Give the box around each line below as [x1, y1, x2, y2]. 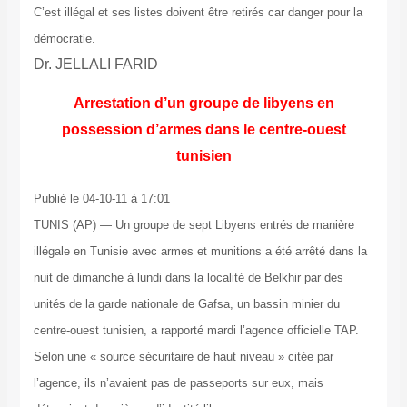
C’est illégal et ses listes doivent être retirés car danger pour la [33, 5, 362, 20]
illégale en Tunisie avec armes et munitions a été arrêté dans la [33, 244, 367, 259]
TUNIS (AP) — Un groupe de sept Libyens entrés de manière [33, 218, 354, 233]
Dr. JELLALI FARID [33, 56, 158, 73]
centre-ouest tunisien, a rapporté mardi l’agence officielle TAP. [33, 323, 359, 338]
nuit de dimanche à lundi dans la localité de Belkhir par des [33, 271, 343, 285]
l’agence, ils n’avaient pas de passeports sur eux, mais [33, 376, 323, 391]
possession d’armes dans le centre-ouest [61, 122, 346, 138]
